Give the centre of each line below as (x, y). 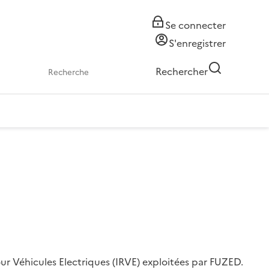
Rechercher (182, 71)
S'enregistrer (197, 43)
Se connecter (195, 25)
